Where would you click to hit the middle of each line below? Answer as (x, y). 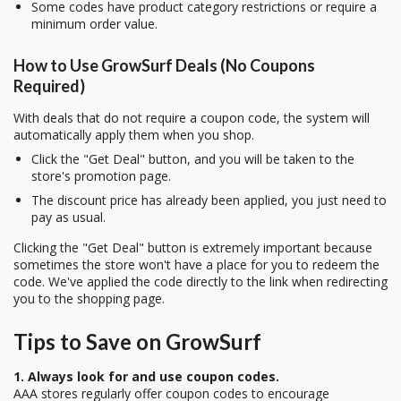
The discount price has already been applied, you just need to (209, 200)
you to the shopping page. (89, 298)
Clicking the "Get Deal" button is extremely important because (193, 247)
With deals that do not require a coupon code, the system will (192, 117)
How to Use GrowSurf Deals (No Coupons (164, 65)
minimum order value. (94, 24)
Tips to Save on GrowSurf (137, 342)
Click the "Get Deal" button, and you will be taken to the (193, 158)
